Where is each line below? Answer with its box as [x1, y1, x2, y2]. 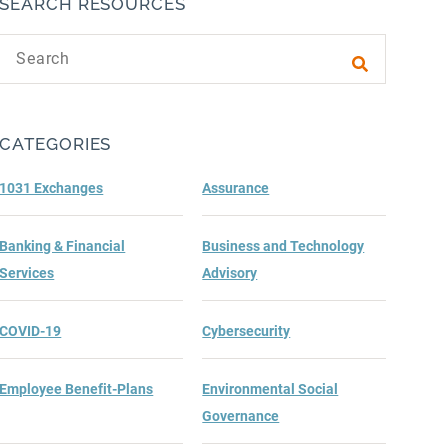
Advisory [202, 265, 258, 281]
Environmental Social [202, 381, 339, 397]
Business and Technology [202, 238, 365, 254]
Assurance [202, 180, 270, 196]
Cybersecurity [202, 323, 291, 339]
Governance [202, 408, 280, 424]
